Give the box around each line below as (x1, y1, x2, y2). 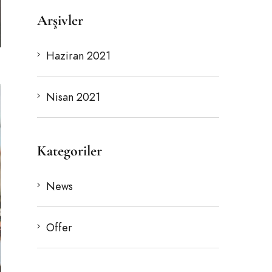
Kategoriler (37, 142, 102, 160)
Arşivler (37, 12, 83, 29)
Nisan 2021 (46, 89, 100, 104)
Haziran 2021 (46, 48, 110, 63)
